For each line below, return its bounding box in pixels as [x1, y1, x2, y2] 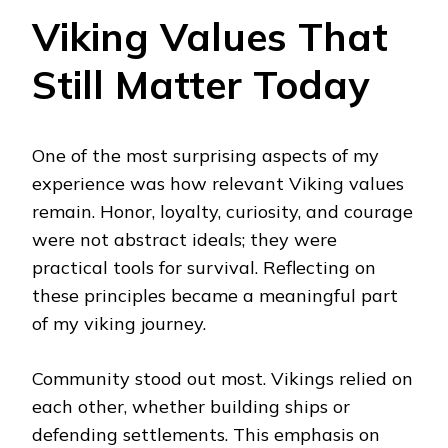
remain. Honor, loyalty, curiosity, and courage [32, 199, 413, 223]
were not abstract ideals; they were [32, 227, 337, 251]
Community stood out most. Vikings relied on [32, 366, 413, 390]
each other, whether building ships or [32, 394, 350, 418]
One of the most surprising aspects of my [32, 143, 379, 167]
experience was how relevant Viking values [32, 171, 404, 195]
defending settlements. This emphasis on [32, 422, 380, 446]
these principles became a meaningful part [32, 283, 398, 307]
